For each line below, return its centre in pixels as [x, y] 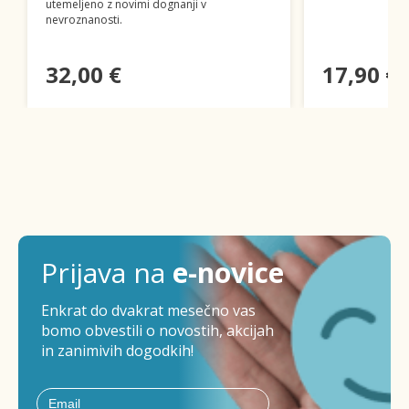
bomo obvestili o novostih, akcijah [157, 330]
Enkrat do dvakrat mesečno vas [148, 310]
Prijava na [107, 272]
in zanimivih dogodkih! [117, 350]
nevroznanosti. [84, 19]
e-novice [228, 272]
